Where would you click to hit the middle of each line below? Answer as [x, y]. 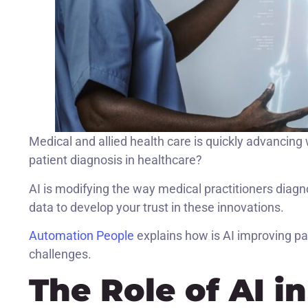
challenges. [60, 254]
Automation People [81, 236]
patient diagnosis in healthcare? [115, 160]
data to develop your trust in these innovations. [156, 207]
